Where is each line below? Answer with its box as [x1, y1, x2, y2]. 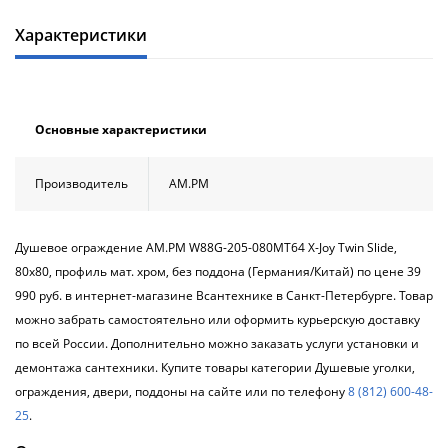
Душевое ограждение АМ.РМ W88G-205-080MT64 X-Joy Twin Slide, [15, 239, 397, 256]
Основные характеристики [35, 121, 207, 138]
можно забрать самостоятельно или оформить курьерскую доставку [15, 311, 420, 328]
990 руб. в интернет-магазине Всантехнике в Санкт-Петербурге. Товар [15, 287, 433, 304]
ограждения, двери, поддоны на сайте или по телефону [15, 383, 348, 400]
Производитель [35, 175, 128, 192]
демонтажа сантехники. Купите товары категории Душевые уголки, [15, 359, 415, 376]
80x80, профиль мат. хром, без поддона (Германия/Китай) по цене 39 [15, 263, 421, 280]
